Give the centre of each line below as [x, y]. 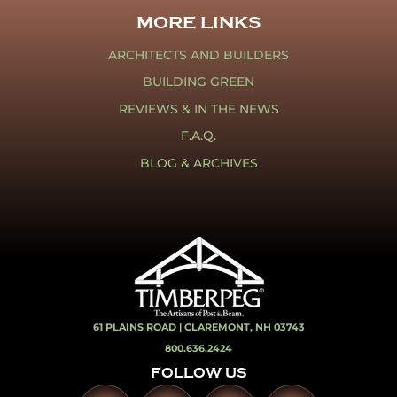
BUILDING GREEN [198, 82]
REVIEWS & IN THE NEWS [198, 109]
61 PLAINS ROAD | [138, 327]
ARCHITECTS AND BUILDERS [198, 55]
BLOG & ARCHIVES [198, 163]
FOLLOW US [198, 373]
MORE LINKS [198, 23]
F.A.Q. [198, 136]
